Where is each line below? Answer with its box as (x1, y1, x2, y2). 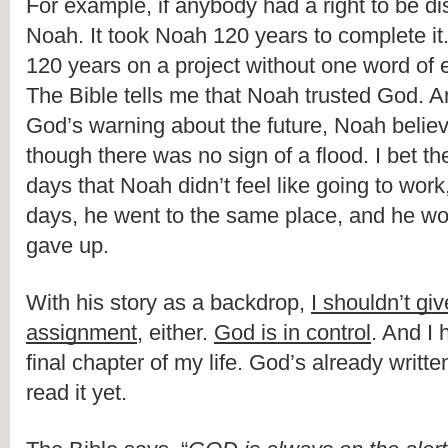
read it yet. (26, 380, 127, 406)
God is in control (214, 320, 371, 346)
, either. (137, 320, 214, 346)
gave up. (26, 233, 109, 259)
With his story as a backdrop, (26, 290, 311, 316)
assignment (26, 320, 137, 346)
